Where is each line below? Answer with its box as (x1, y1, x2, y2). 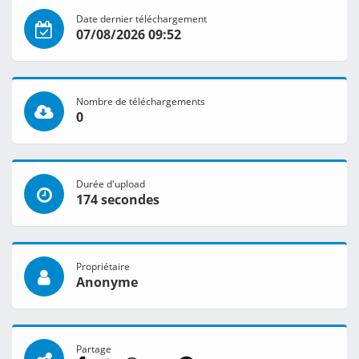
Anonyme (76, 273, 138, 292)
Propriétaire (76, 260, 130, 273)
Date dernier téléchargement (76, 12, 207, 26)
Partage (76, 342, 111, 356)
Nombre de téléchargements (76, 95, 205, 108)
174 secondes (76, 191, 159, 209)
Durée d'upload (76, 177, 145, 191)
